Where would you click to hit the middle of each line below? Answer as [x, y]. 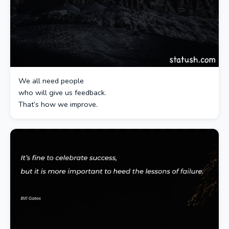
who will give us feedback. [62, 93]
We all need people [51, 81]
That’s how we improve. [58, 104]
